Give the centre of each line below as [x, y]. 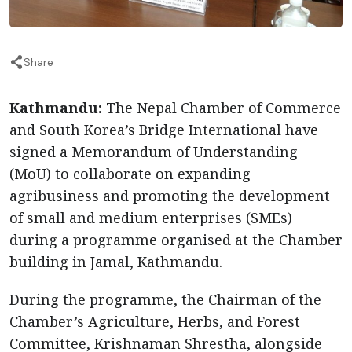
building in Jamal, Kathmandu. [118, 262]
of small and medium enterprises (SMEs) [151, 218]
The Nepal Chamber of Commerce [224, 108]
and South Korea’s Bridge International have [164, 130]
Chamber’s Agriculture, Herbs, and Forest [155, 322]
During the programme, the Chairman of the [165, 300]
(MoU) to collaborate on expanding [130, 174]
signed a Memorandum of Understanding [154, 152]
